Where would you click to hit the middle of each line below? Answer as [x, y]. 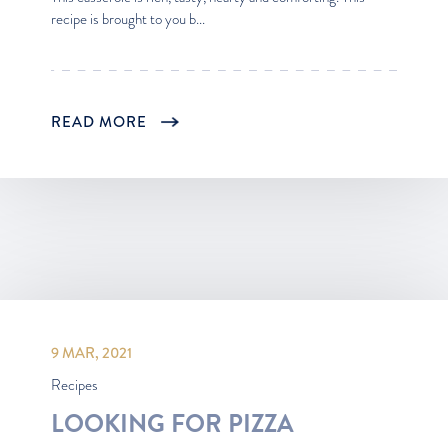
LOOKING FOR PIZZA [172, 423]
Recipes [74, 384]
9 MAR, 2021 [91, 352]
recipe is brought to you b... [128, 18]
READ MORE [101, 121]
